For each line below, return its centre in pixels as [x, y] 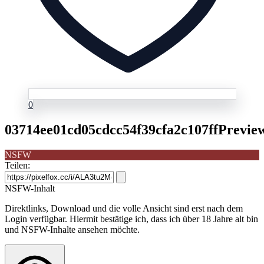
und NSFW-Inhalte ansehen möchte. [72, 229]
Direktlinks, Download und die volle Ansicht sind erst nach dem [124, 208]
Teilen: [17, 165]
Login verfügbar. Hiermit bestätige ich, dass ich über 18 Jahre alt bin [131, 219]
